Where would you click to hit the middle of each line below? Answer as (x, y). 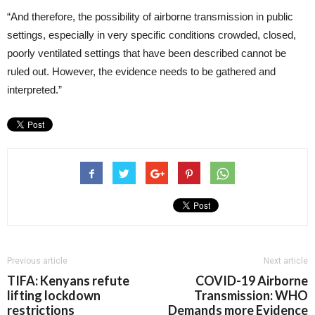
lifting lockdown (54, 295)
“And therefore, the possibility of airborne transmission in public (150, 17)
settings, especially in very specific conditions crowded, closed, (152, 35)
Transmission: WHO (251, 295)
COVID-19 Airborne (252, 281)
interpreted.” (34, 90)
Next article (286, 261)
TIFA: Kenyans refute (68, 281)
